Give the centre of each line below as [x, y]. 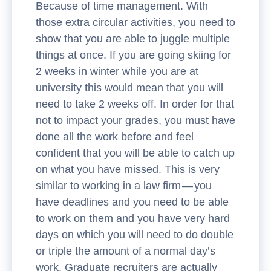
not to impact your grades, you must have [135, 120]
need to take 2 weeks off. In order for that [135, 104]
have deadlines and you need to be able [132, 202]
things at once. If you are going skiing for [133, 55]
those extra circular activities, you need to [135, 22]
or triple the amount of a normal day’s [126, 251]
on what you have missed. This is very [128, 169]
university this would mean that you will [129, 88]
